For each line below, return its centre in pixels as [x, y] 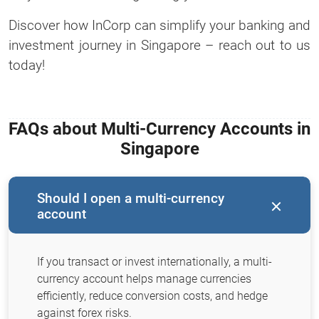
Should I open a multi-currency [131, 198]
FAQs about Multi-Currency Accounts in [159, 129]
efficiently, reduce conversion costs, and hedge [152, 296]
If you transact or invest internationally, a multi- [155, 261]
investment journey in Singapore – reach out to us [159, 45]
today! [27, 65]
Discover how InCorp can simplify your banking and [159, 25]
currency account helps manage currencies [144, 278]
